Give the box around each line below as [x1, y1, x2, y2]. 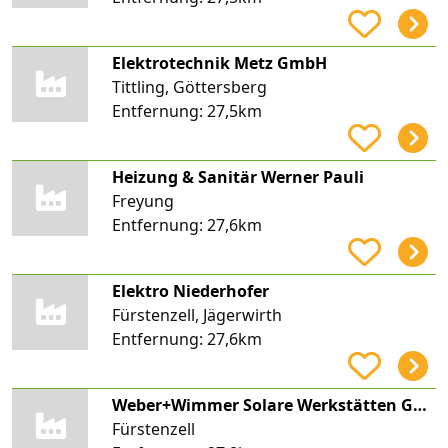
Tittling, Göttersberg [111, 75, 267, 98]
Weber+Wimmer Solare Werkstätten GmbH [412, 393, 427, 416]
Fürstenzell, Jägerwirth [111, 303, 282, 326]
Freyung [111, 189, 174, 212]
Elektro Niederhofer [111, 279, 269, 302]
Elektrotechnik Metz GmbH [111, 51, 327, 74]
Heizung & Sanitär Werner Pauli [111, 165, 364, 188]
